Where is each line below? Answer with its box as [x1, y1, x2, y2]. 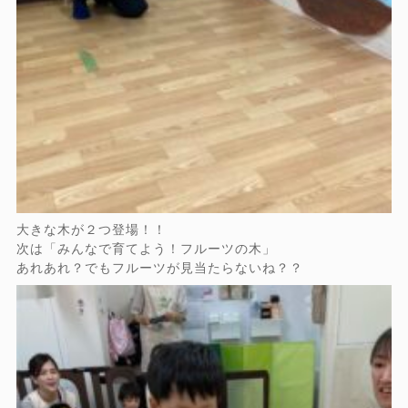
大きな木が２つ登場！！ [15, 222, 167, 238]
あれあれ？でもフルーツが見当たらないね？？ [15, 260, 303, 276]
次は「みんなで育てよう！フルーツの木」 [15, 241, 276, 257]
